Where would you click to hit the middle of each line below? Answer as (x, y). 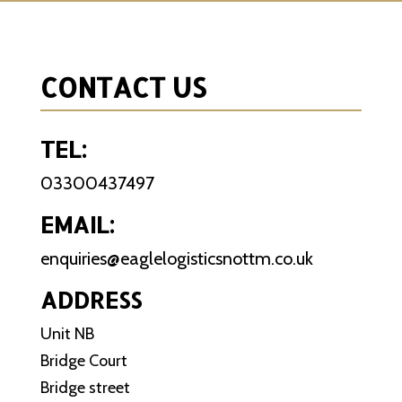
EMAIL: (77, 224)
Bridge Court (83, 361)
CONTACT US (123, 87)
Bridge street (85, 388)
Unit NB (67, 334)
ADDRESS (91, 300)
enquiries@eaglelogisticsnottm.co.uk (176, 258)
